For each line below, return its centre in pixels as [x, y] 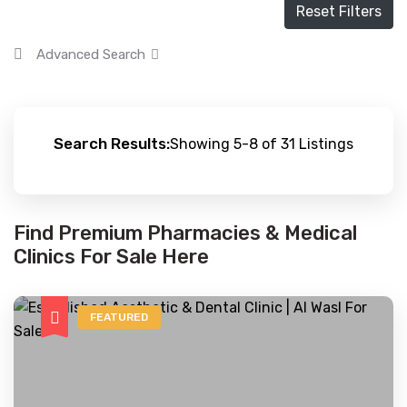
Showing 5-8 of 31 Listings [262, 144]
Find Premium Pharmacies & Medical [185, 233]
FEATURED [119, 317]
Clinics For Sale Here [111, 257]
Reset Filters [339, 11]
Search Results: [112, 144]
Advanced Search [91, 55]
